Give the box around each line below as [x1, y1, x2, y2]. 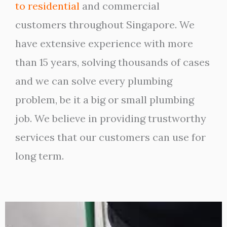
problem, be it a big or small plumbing [15, 93, 194, 106]
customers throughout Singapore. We [15, 18, 195, 31]
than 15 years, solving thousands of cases [15, 56, 210, 68]
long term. [15, 149, 64, 162]
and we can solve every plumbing [15, 74, 172, 87]
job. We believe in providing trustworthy [15, 112, 206, 125]
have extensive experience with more [15, 37, 193, 50]
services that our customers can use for [15, 131, 206, 143]
